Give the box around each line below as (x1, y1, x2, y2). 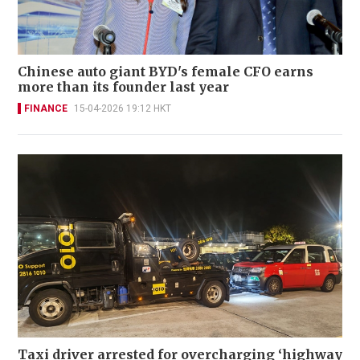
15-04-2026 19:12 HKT (74, 103, 171, 115)
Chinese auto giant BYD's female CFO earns (18, 63, 313, 80)
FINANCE (24, 103, 67, 115)
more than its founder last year (18, 79, 229, 96)
